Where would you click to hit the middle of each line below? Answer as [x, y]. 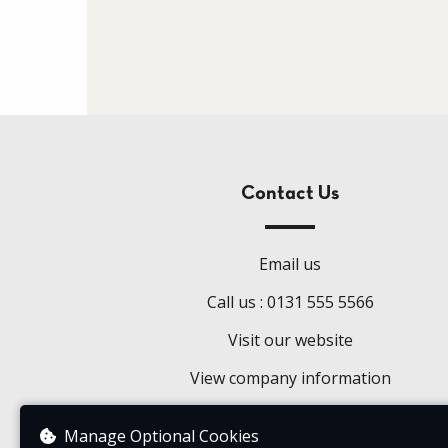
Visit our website [290, 340]
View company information [290, 378]
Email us [290, 264]
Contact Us [290, 194]
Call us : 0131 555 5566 [290, 302]
